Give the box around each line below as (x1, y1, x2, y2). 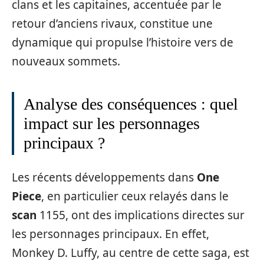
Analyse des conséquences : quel (24, 94, 238, 113)
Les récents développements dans (12, 170, 197, 185)
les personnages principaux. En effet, (12, 226, 209, 242)
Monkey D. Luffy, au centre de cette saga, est (12, 245, 249, 260)
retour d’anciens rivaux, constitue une (12, 15, 213, 31)
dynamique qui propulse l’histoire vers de (12, 34, 233, 50)
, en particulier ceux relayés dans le (41, 189, 229, 204)
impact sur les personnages (24, 114, 200, 133)
